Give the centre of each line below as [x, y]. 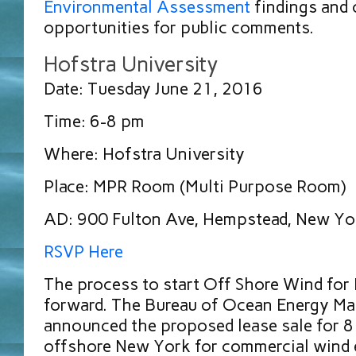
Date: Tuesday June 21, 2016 [153, 89]
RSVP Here [83, 252]
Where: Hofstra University [144, 154]
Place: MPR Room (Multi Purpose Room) [195, 187]
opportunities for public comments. [179, 28]
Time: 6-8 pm [94, 122]
